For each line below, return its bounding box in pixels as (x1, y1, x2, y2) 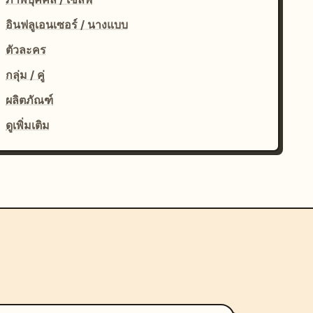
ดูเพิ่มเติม (6, 118, 50, 132)
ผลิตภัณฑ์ (6, 93, 54, 107)
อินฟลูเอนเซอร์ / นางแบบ (6, 17, 129, 31)
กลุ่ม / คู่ (6, 68, 45, 82)
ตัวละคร (6, 43, 47, 57)
